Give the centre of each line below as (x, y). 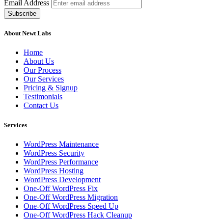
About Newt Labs (27, 33)
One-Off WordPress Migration (71, 197)
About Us (39, 61)
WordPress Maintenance (61, 144)
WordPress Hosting (54, 170)
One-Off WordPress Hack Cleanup (78, 215)
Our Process (42, 70)
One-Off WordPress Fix (61, 188)
